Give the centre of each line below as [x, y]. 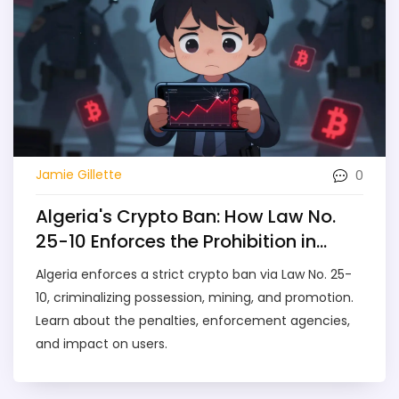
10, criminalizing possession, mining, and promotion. [195, 297]
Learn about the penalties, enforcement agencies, [193, 320]
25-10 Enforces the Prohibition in [176, 241]
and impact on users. [102, 343]
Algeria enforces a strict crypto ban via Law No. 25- [194, 274]
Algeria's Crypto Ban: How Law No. [186, 216]
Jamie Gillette [79, 175]
